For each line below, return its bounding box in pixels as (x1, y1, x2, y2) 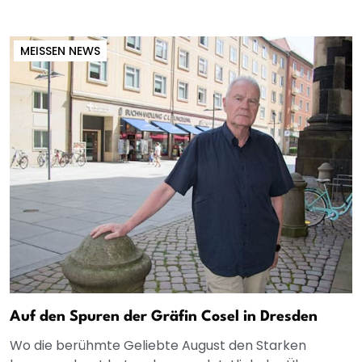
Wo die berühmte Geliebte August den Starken (10, 336, 306, 356)
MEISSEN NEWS (20, 43, 94, 60)
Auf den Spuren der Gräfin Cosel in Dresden (10, 309, 318, 325)
